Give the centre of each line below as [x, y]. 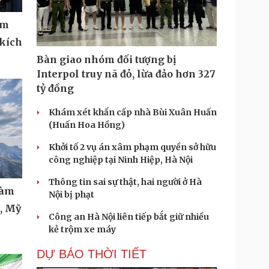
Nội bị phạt [71, 195]
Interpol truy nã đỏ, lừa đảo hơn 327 [126, 74]
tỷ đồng [55, 88]
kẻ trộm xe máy [82, 229]
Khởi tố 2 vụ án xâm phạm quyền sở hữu [132, 147]
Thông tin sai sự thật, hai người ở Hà [125, 182]
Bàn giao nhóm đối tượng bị [106, 59]
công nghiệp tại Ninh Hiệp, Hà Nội [121, 160]
